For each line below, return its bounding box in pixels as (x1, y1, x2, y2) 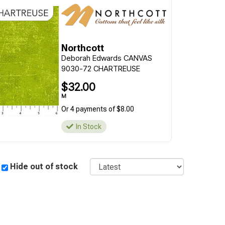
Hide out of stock (10, 162, 78, 171)
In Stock (75, 123, 101, 131)
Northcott (61, 43, 104, 53)
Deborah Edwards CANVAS (61, 53, 152, 63)
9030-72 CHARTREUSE (61, 64, 140, 73)
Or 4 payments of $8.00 (61, 105, 134, 113)
